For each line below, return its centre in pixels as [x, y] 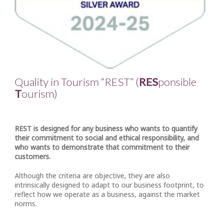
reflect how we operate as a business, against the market [107, 194]
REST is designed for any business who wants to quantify [106, 128]
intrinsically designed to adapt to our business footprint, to [109, 185]
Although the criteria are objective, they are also [92, 175]
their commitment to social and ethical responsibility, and [107, 137]
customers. [33, 156]
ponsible [177, 82]
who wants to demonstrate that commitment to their [102, 147]
